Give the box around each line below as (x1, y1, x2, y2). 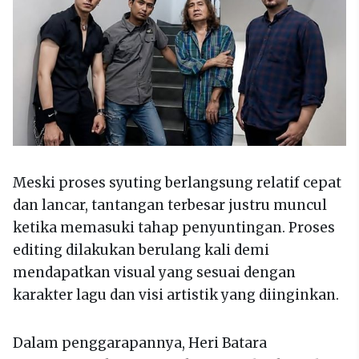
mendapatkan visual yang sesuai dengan (13, 264, 296, 282)
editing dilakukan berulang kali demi (13, 241, 269, 260)
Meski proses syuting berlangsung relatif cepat (13, 174, 341, 192)
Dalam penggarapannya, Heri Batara (13, 334, 267, 353)
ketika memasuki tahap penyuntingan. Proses (13, 219, 335, 237)
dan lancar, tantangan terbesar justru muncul (13, 196, 327, 215)
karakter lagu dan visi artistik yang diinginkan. (13, 286, 339, 305)
